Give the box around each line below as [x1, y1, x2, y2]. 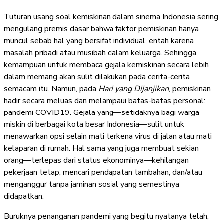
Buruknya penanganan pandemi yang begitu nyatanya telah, [4, 210, 209, 222]
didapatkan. [4, 190, 44, 202]
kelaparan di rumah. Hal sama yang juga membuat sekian [4, 142, 199, 154]
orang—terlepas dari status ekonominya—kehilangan [4, 154, 189, 166]
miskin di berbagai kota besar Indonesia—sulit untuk [4, 118, 184, 130]
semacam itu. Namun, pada [4, 83, 98, 94]
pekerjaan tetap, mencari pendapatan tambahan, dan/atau [4, 166, 202, 178]
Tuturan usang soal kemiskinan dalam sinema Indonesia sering [4, 11, 218, 22]
